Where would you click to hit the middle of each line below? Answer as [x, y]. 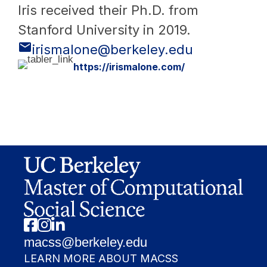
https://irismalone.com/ [129, 66]
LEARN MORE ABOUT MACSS [101, 258]
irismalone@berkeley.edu [113, 49]
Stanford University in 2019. [104, 30]
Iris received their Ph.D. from [108, 10]
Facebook [46, 223]
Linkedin [71, 223]
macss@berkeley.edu [86, 242]
